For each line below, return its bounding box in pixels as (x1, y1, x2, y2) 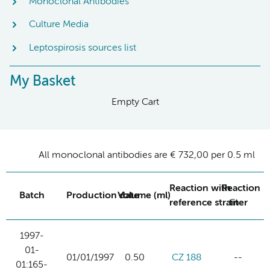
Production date (66, 190, 139, 201)
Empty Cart (111, 97, 159, 107)
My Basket (10, 74, 75, 89)
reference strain (169, 198, 239, 208)
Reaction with (169, 183, 231, 193)
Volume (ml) (118, 190, 171, 201)
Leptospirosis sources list (29, 43, 136, 53)
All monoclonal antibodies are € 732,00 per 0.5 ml (39, 150, 255, 160)
